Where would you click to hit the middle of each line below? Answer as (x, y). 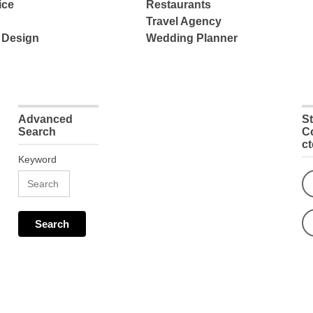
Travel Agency (184, 22)
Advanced (46, 119)
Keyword (38, 160)
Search (37, 132)
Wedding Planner (192, 38)
